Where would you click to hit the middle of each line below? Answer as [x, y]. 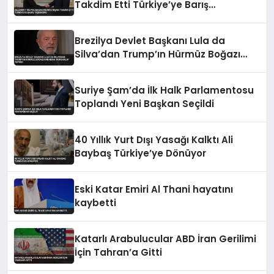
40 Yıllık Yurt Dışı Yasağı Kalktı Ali [154, 140]
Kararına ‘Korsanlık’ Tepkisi [141, 68]
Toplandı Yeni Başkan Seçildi [145, 104]
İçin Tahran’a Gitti [119, 253]
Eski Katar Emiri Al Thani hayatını [154, 190]
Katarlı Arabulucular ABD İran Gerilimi [166, 239]
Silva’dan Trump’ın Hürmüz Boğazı [158, 54]
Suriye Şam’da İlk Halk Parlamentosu [165, 91]
